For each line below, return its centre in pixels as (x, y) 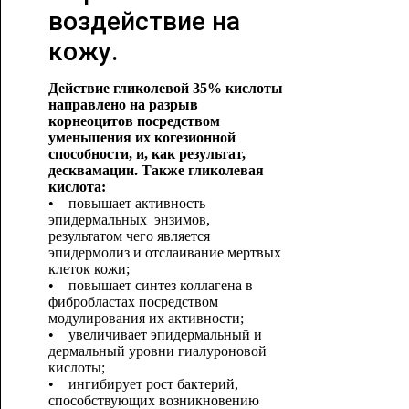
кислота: (77, 187)
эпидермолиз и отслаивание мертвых (164, 252)
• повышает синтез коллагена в (150, 285)
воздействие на (144, 21)
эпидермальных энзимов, (129, 220)
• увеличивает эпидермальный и (155, 335)
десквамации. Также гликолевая (156, 170)
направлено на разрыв (123, 105)
